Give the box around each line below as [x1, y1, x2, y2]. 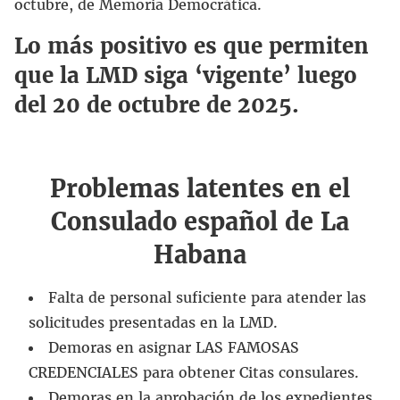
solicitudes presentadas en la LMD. [29, 313, 278, 332]
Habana [154, 239, 246, 271]
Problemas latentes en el [50, 173, 350, 204]
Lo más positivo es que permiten [14, 32, 369, 61]
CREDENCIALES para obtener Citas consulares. [29, 363, 359, 382]
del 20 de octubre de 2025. [14, 91, 299, 120]
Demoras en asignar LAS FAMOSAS [48, 338, 299, 357]
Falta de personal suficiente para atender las [48, 288, 366, 307]
